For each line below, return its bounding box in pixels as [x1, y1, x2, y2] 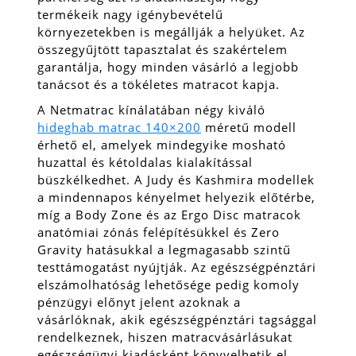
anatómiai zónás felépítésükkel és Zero [37, 223, 280, 240]
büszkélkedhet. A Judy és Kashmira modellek [37, 171, 315, 188]
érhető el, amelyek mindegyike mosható [37, 136, 286, 153]
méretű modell [201, 118, 296, 135]
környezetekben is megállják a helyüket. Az [37, 23, 305, 40]
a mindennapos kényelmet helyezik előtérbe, [37, 188, 315, 205]
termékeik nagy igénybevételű [37, 6, 223, 22]
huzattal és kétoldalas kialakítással [37, 153, 253, 170]
